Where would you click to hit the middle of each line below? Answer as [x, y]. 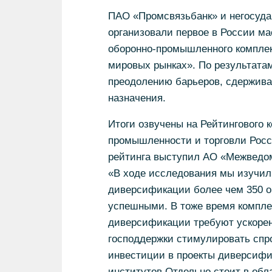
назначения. [137, 98]
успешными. [139, 206]
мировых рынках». [153, 65]
